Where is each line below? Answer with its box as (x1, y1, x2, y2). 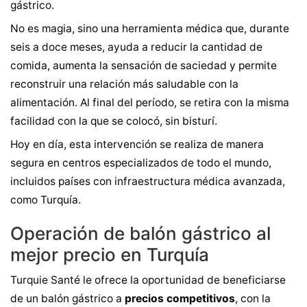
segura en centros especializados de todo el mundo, (10, 156, 271, 169)
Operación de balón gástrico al (10, 223, 271, 244)
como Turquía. (10, 193, 81, 206)
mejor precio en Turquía (10, 244, 209, 265)
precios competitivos (125, 292, 235, 305)
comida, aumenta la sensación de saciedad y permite (10, 59, 277, 72)
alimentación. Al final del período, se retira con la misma (10, 96, 289, 109)
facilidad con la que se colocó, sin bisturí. (10, 114, 217, 127)
